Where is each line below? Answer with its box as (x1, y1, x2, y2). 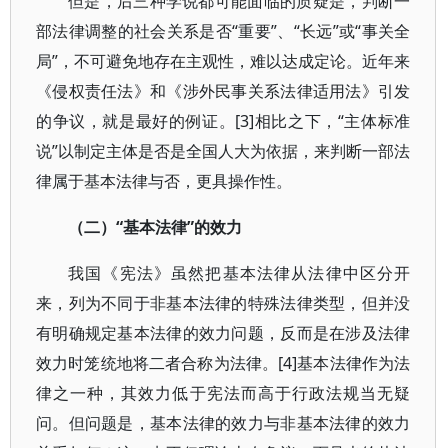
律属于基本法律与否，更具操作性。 (36, 170, 292, 192)
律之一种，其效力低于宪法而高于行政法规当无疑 (36, 382, 411, 404)
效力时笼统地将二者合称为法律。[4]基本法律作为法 (36, 352, 411, 374)
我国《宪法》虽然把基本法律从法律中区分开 (68, 262, 411, 284)
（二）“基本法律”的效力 (68, 216, 242, 238)
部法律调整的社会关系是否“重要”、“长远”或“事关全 (36, 20, 411, 42)
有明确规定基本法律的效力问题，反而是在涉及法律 (36, 322, 411, 344)
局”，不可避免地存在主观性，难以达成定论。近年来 (36, 50, 411, 72)
